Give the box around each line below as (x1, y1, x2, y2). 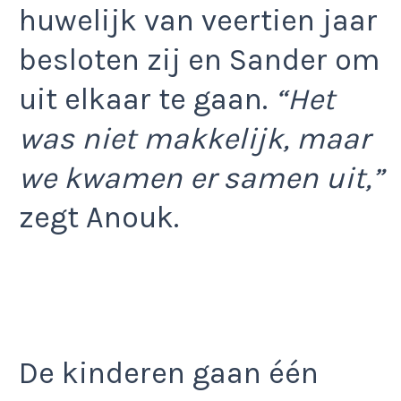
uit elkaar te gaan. (19, 81, 275, 117)
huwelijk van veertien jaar (19, 2, 378, 38)
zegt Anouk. (19, 199, 179, 235)
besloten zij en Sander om (19, 41, 380, 78)
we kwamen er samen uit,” (19, 159, 383, 196)
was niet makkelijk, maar (19, 120, 370, 157)
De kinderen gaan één (19, 355, 319, 391)
